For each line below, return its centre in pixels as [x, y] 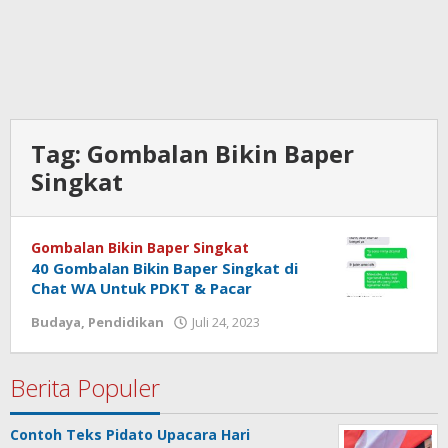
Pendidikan [126, 322]
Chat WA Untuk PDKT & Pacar [141, 288]
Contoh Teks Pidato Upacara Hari [130, 434]
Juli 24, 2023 [226, 322]
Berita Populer [85, 387]
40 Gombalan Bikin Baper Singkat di [164, 268]
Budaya [56, 322]
